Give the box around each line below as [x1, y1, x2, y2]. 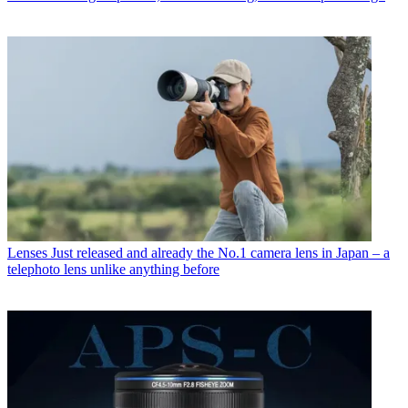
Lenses [7, 244, 47, 260]
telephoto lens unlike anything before [7, 260, 219, 277]
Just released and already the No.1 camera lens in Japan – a [51, 244, 390, 260]
